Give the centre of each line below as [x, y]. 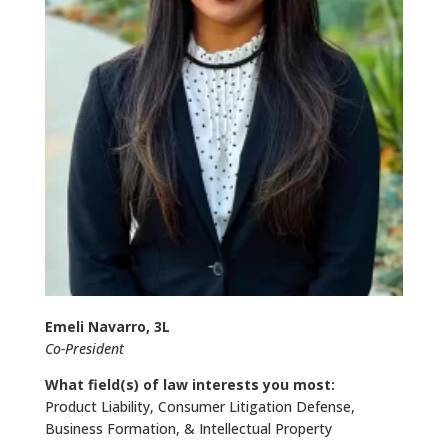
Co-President [84, 349]
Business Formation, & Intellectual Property [188, 429]
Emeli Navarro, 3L [107, 327]
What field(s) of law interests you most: [189, 385]
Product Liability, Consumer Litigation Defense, [199, 407]
